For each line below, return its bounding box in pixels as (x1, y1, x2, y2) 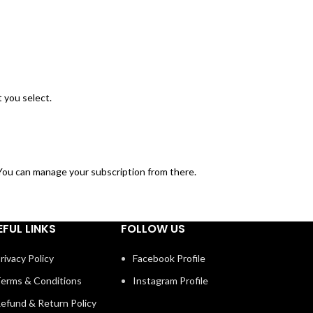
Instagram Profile (133, 275, 209, 287)
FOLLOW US (121, 221, 186, 238)
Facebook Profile (133, 252, 206, 265)
